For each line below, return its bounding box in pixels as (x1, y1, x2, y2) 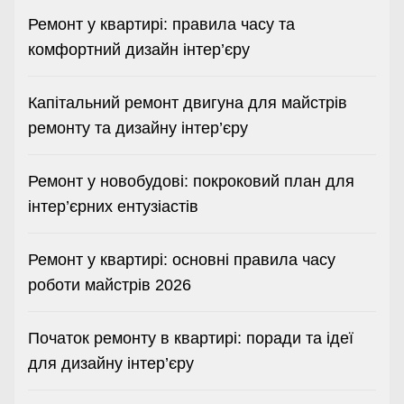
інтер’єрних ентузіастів (28, 197, 198, 216)
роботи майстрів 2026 (28, 276, 191, 295)
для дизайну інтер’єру (28, 354, 194, 373)
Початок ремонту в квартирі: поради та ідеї (28, 329, 353, 348)
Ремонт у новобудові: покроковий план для (28, 172, 354, 191)
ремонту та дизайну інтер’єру (28, 119, 248, 138)
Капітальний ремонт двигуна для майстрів (28, 94, 347, 113)
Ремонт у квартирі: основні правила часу (28, 251, 335, 270)
